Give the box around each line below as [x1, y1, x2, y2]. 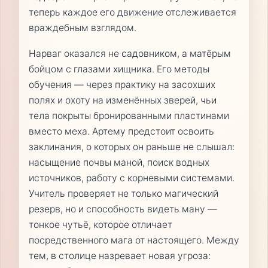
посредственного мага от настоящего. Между [28, 234, 239, 246]
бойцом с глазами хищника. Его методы [28, 63, 209, 75]
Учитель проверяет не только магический [28, 188, 218, 200]
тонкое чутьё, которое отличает [28, 219, 172, 231]
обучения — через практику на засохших [28, 79, 215, 91]
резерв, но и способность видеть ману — [28, 203, 217, 215]
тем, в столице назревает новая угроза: [28, 250, 211, 262]
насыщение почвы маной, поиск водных [28, 157, 209, 169]
